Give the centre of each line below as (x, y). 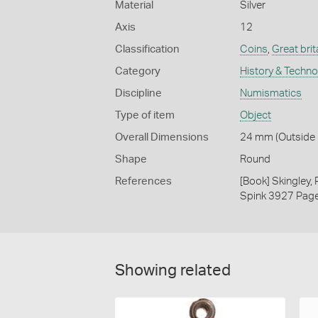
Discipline (138, 93)
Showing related (173, 270)
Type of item (145, 115)
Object (255, 115)
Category (138, 71)
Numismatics (270, 93)
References (143, 181)
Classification (147, 49)
